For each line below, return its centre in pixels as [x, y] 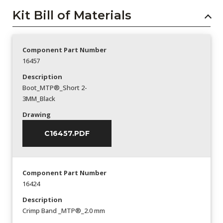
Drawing [37, 114]
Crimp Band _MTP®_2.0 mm [64, 210]
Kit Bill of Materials [72, 15]
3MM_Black [39, 98]
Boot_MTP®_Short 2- [55, 87]
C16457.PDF [67, 133]
